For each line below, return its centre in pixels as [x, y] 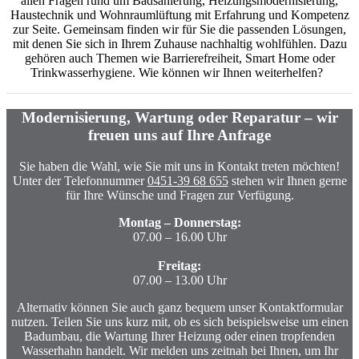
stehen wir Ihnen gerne [287, 180]
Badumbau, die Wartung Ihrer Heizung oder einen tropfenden [179, 336]
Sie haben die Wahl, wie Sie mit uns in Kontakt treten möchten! [179, 166]
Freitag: [179, 265]
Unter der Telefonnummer [80, 180]
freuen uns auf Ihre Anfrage [179, 135]
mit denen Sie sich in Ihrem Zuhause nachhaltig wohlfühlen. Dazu [179, 44]
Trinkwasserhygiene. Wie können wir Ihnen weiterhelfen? [179, 73]
